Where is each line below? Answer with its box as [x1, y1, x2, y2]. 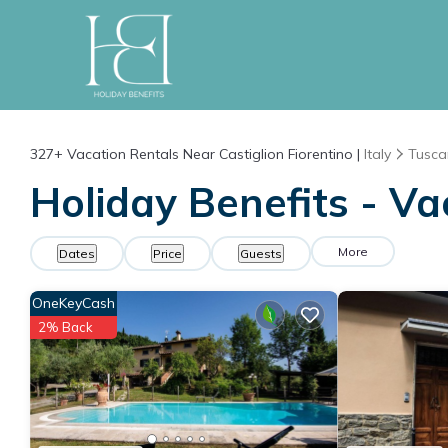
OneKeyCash [32, 294, 115, 312]
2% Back [38, 319, 93, 335]
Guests [240, 246, 282, 261]
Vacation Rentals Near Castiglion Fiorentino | [63, 145, 364, 163]
